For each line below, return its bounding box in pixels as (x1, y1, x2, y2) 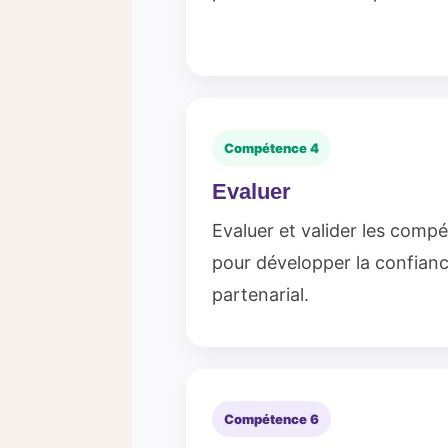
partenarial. (212, 284, 309, 305)
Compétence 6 (224, 411, 319, 427)
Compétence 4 (224, 140, 319, 156)
